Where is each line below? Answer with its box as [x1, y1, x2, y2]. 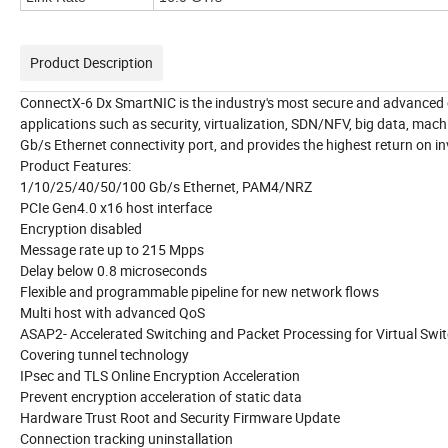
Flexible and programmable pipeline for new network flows [20, 282, 379, 302]
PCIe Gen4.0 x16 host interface [20, 198, 212, 218]
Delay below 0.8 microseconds [20, 261, 207, 281]
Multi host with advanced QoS [20, 303, 205, 323]
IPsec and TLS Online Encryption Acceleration [20, 366, 300, 386]
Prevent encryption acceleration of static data [20, 387, 302, 407]
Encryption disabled [20, 219, 142, 239]
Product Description [30, 53, 153, 73]
